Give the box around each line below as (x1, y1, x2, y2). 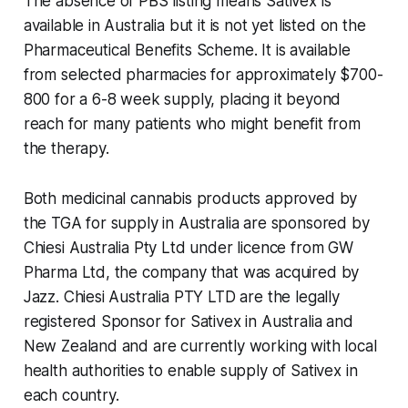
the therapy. (23, 139, 109, 158)
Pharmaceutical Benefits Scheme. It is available (23, 41, 351, 60)
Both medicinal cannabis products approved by (23, 189, 358, 209)
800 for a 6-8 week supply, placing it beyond (23, 90, 342, 109)
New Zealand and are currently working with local (23, 337, 377, 356)
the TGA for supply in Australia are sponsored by (23, 214, 370, 233)
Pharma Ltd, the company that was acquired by (23, 263, 360, 282)
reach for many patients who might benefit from (23, 115, 361, 134)
